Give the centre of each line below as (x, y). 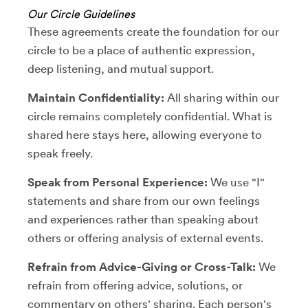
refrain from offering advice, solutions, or (135, 285)
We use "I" (236, 182)
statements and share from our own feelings (144, 200)
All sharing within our (222, 97)
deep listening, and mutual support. (121, 68)
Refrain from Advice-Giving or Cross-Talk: (142, 266)
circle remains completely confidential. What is (150, 116)
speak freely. (60, 153)
